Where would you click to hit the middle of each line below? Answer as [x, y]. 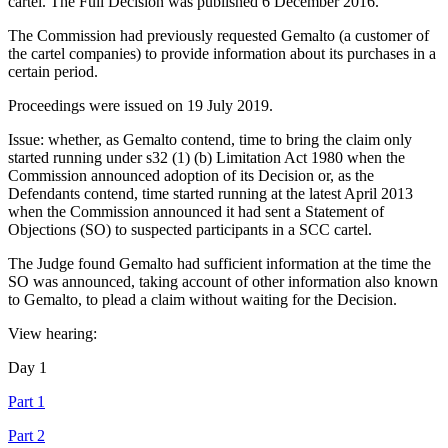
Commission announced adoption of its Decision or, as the [191, 175]
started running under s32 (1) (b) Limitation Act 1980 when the [206, 157]
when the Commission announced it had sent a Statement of [196, 211]
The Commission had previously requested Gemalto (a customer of [218, 35]
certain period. [53, 71]
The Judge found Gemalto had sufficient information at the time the [219, 263]
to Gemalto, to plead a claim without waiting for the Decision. [202, 299]
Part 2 [26, 435]
